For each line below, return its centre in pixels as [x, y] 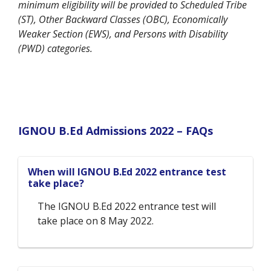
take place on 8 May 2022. [96, 221]
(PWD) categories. [55, 49]
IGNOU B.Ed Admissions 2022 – [102, 131]
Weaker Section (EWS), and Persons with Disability [123, 34]
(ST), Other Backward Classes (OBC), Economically [123, 20]
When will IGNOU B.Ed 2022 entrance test [127, 172]
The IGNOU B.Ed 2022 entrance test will [127, 207]
